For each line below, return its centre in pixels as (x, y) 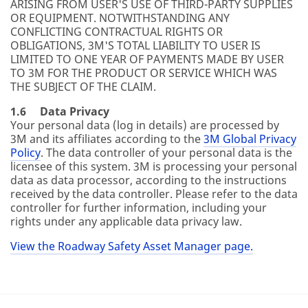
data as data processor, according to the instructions (148, 180)
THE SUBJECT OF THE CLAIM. (83, 87)
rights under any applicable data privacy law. (126, 221)
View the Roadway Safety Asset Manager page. (132, 246)
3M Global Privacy (250, 139)
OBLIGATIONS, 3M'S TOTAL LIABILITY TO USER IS (135, 45)
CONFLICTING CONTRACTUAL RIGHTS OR (117, 32)
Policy (25, 153)
